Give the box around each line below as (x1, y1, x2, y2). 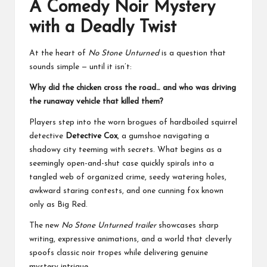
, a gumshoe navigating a (117, 132, 209, 141)
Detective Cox (66, 132, 117, 141)
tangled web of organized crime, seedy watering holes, (29, 173, 226, 182)
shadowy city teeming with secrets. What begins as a (29, 146, 222, 154)
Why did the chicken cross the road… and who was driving (29, 84, 236, 92)
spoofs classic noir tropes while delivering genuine (29, 249, 208, 257)
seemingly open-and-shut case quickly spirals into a (29, 160, 214, 168)
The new (29, 222, 61, 230)
